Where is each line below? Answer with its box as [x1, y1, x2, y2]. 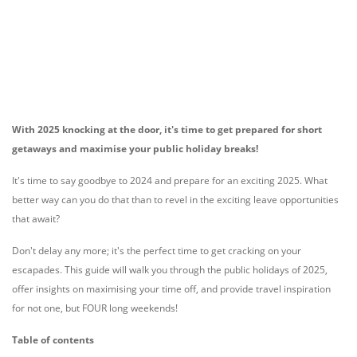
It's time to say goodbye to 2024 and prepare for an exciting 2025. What [12, 174, 328, 187]
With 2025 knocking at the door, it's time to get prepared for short [12, 123, 322, 136]
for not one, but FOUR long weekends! [12, 301, 178, 315]
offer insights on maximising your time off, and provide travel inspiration [12, 282, 331, 296]
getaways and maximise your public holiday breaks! [12, 142, 258, 155]
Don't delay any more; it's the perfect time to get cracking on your [12, 244, 301, 257]
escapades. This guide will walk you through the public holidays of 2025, [12, 263, 328, 277]
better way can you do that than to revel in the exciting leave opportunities [12, 193, 339, 206]
